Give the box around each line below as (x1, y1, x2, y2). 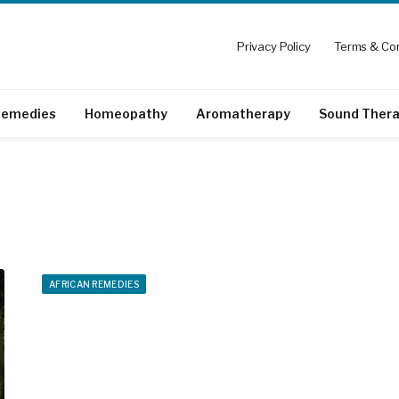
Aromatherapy (196, 105, 290, 121)
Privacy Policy (236, 38, 311, 53)
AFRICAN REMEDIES (49, 279, 139, 289)
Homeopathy (85, 105, 167, 121)
